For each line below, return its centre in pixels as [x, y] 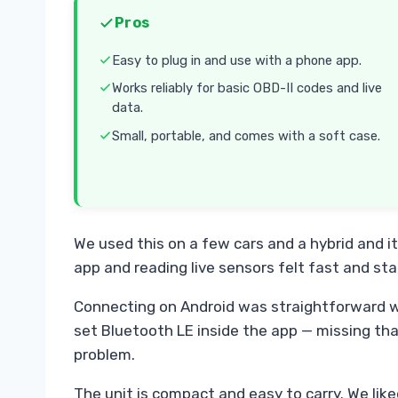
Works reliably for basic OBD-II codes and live [247, 88]
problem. [104, 354]
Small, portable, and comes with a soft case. [246, 136]
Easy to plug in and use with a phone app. [237, 60]
